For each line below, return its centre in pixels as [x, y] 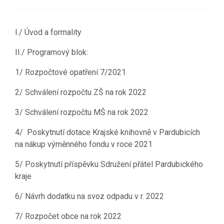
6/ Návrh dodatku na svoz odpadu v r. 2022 [89, 196]
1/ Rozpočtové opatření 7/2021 [70, 72]
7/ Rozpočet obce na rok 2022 [68, 216]
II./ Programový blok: [51, 52]
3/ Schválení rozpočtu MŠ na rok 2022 [82, 112]
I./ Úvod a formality [48, 32]
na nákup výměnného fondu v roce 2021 [84, 144]
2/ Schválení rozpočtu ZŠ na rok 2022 [81, 92]
